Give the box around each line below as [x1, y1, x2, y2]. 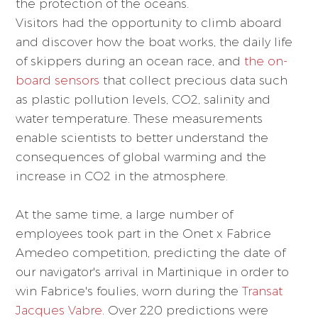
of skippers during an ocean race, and [16, 53, 245, 68]
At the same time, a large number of [16, 207, 234, 221]
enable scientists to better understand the [16, 130, 269, 145]
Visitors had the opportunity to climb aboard [16, 15, 283, 30]
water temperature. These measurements [16, 111, 263, 126]
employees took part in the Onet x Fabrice [16, 226, 272, 241]
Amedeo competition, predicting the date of [16, 245, 286, 260]
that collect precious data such [99, 72, 288, 87]
